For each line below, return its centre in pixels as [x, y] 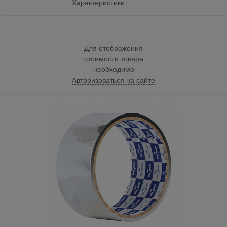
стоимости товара [113, 59]
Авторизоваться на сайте [113, 80]
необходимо [113, 69]
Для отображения [113, 48]
